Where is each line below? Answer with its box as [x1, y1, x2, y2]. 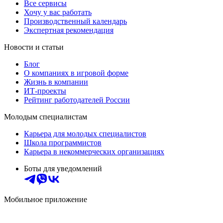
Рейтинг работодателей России [24, 96, 130, 105]
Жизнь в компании [24, 78, 88, 87]
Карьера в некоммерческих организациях [24, 147, 164, 156]
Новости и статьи [4, 43, 64, 52]
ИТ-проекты [24, 87, 66, 96]
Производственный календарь [24, 17, 127, 26]
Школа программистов [24, 138, 102, 147]
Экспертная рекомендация [24, 26, 113, 35]
